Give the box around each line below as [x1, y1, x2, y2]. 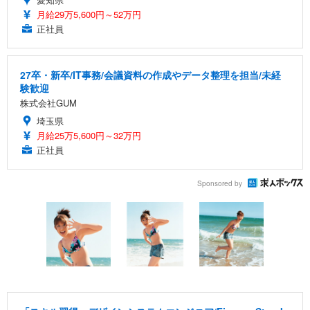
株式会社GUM [20, 96, 77, 109]
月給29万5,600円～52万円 [37, 8, 141, 21]
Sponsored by [197, 178, 242, 188]
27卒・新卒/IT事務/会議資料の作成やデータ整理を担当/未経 [20, 68, 281, 82]
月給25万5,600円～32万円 [37, 129, 141, 142]
